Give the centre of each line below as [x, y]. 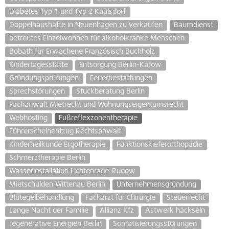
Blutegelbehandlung [42, 198]
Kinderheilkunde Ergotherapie [58, 144]
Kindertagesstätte [39, 65]
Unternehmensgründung [157, 184]
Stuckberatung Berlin [111, 91]
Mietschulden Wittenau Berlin [58, 184]
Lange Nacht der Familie [49, 211]
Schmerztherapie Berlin [48, 158]
